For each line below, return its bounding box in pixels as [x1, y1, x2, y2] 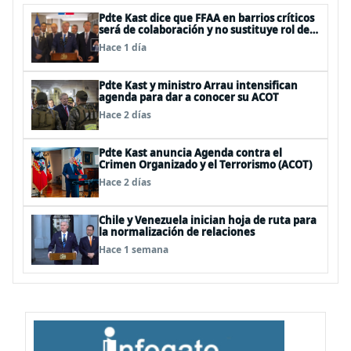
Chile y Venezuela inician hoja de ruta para [99, 213, 317, 227]
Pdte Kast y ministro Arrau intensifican [99, 78, 298, 92]
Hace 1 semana [99, 243, 168, 256]
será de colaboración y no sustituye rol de [99, 23, 309, 37]
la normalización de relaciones [99, 225, 255, 239]
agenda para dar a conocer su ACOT [99, 90, 279, 104]
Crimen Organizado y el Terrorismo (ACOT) [99, 157, 312, 172]
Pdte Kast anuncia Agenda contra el [99, 146, 282, 160]
